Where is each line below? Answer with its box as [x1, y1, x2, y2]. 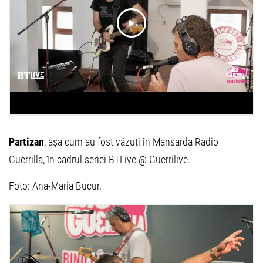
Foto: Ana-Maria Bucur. [9, 179, 102, 192]
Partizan [9, 135, 44, 148]
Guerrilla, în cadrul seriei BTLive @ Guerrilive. [9, 153, 190, 166]
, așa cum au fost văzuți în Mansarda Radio [44, 135, 218, 148]
